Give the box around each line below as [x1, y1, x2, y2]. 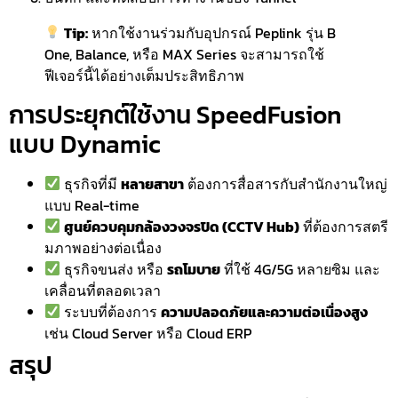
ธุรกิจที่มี [60, 172, 122, 195]
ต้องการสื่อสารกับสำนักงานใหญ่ [184, 172, 388, 195]
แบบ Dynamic [9, 124, 161, 163]
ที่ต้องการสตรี [299, 215, 389, 237]
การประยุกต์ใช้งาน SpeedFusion [9, 95, 341, 133]
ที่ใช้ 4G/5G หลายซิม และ [220, 258, 381, 280]
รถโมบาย [167, 258, 221, 280]
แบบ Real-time [44, 194, 139, 216]
